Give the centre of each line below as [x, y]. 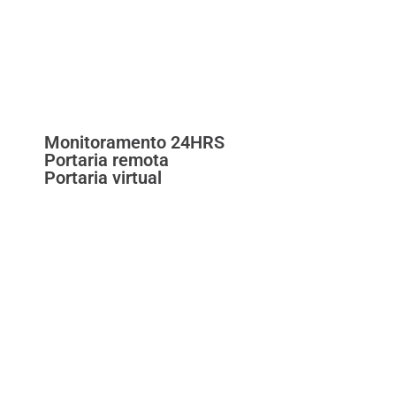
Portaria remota [107, 160]
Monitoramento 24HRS [134, 143]
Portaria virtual [103, 178]
